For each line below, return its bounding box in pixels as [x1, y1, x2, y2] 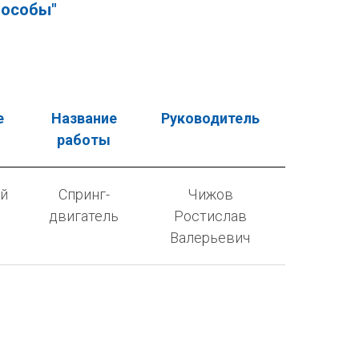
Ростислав [173, 207, 247, 224]
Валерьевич [170, 228, 250, 246]
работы [57, 131, 111, 148]
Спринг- [58, 185, 110, 203]
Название [50, 109, 117, 127]
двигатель [49, 207, 119, 224]
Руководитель [160, 109, 260, 127]
